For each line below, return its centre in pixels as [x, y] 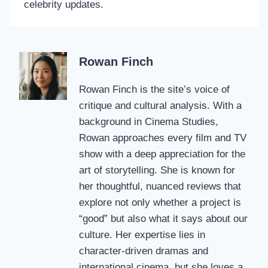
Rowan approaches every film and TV [163, 138]
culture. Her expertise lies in [142, 235]
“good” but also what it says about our [163, 219]
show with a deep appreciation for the [162, 154]
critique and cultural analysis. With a [160, 106]
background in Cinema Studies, [149, 122]
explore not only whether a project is [160, 203]
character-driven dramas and [144, 251]
